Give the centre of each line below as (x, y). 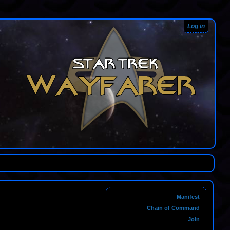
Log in (196, 26)
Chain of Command (173, 208)
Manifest (188, 197)
